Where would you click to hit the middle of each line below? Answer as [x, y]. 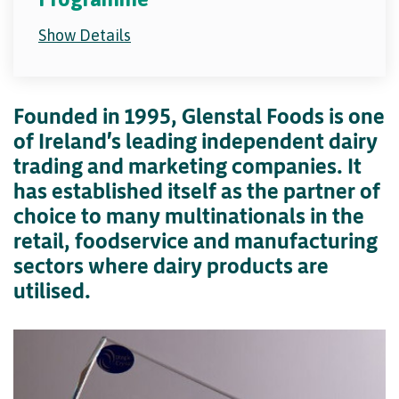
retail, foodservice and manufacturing [195, 240]
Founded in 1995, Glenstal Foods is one [199, 115]
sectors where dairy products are [171, 265]
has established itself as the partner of [197, 190]
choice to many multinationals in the [189, 215]
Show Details [85, 35]
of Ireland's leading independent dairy [195, 140]
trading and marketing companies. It [187, 165]
